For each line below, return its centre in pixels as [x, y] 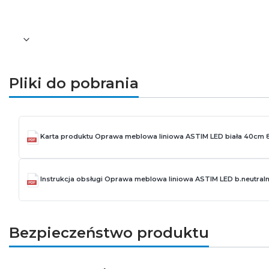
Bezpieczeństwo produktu [109, 232]
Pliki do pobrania [74, 83]
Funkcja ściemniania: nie [149, 13]
